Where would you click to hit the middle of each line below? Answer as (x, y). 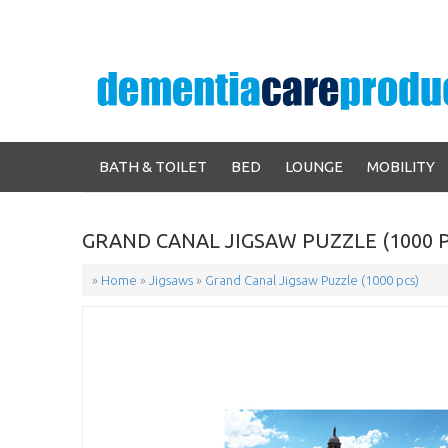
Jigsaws (171, 279)
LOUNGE (314, 166)
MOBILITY (401, 166)
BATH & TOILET (153, 166)
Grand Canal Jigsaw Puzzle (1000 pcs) (312, 279)
